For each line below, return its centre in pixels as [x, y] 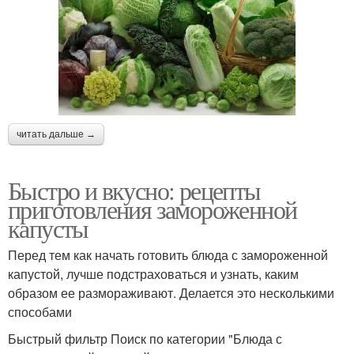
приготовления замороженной [153, 209]
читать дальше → [56, 134]
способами [40, 311]
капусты [48, 228]
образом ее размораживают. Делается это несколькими [171, 292]
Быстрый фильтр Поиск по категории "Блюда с [145, 338]
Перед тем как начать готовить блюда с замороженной [168, 254]
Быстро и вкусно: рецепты [134, 190]
